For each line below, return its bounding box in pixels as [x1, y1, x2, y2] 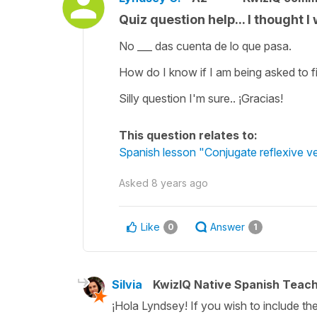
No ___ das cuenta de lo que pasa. [119, 38, 292, 53]
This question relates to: [119, 127, 258, 142]
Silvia [112, 277, 142, 292]
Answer [210, 220, 245, 233]
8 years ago [151, 176, 208, 189]
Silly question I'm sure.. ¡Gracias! [119, 91, 283, 105]
